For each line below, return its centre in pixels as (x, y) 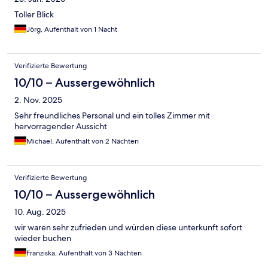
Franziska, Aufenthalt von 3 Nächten (84, 253)
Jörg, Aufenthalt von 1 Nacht (72, 29)
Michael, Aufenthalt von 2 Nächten (83, 141)
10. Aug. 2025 (40, 211)
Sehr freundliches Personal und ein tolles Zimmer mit (112, 115)
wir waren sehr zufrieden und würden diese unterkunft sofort (128, 227)
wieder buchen (43, 238)
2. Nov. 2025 (38, 100)
